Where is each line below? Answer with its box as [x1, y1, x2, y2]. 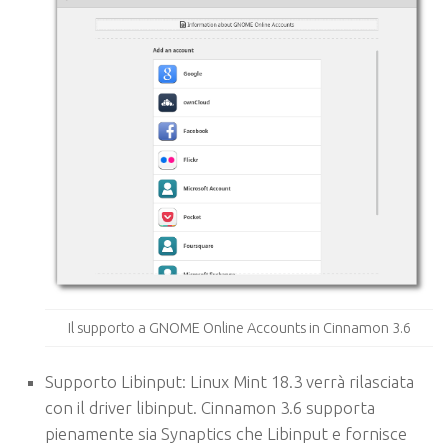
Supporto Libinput [45, 371, 182, 391]
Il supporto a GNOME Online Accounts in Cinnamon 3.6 [67, 318, 411, 336]
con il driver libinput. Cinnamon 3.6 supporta [45, 397, 375, 417]
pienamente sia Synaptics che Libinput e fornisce [45, 423, 407, 443]
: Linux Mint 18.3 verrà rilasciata [182, 371, 414, 391]
